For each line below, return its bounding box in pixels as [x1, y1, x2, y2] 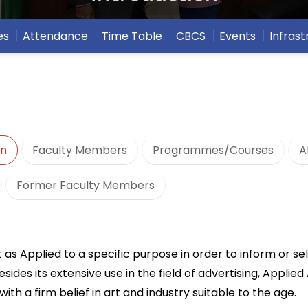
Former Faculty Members [16, 177, 155, 193]
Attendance [23, 27, 88, 44]
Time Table [102, 27, 162, 44]
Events [219, 27, 256, 44]
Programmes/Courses [153, 142, 274, 158]
